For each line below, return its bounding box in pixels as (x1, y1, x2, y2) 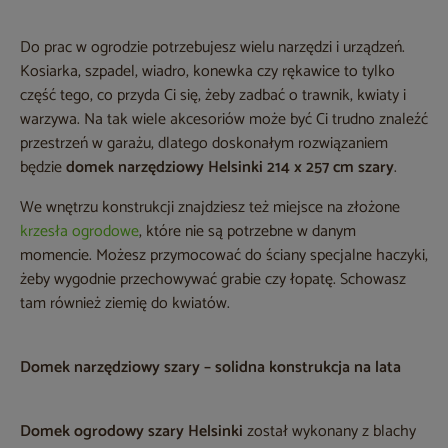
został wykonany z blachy (243, 418, 416, 446)
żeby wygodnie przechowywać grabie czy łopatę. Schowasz (20, 266, 406, 294)
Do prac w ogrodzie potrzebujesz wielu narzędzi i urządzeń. (20, 34, 405, 62)
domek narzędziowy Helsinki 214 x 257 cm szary (66, 154, 394, 182)
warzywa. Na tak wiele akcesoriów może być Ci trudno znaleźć (20, 106, 428, 134)
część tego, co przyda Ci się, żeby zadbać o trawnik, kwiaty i (20, 82, 406, 110)
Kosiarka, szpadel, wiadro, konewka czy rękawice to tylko (20, 58, 395, 86)
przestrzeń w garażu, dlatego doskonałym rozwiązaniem (20, 130, 388, 158)
